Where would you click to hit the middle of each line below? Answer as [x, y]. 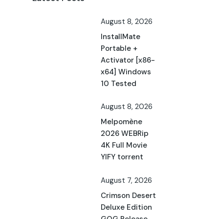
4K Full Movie [124, 145]
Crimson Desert [128, 195]
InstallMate [120, 37]
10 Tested [119, 84]
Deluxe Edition [126, 207]
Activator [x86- [128, 60]
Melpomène [121, 122]
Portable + [119, 49]
